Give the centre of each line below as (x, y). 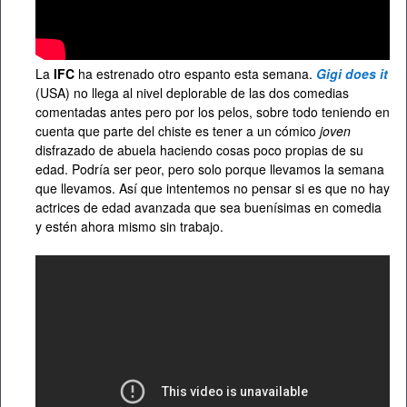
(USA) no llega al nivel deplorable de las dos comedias (192, 93)
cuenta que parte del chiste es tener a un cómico (178, 131)
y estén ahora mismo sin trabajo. (129, 227)
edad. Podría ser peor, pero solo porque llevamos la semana (210, 169)
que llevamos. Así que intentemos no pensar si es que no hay (213, 189)
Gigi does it (352, 74)
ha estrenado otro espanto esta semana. (195, 74)
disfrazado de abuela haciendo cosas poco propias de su (199, 150)
